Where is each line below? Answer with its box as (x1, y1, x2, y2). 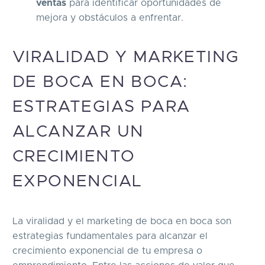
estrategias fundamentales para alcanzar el (12, 231, 208, 241)
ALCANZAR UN (12, 124, 144, 141)
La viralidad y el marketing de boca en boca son (12, 216, 231, 226)
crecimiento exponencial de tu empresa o (12, 245, 202, 256)
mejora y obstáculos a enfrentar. (36, 12, 186, 22)
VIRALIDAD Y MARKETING (12, 49, 240, 66)
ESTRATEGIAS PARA (12, 99, 190, 116)
